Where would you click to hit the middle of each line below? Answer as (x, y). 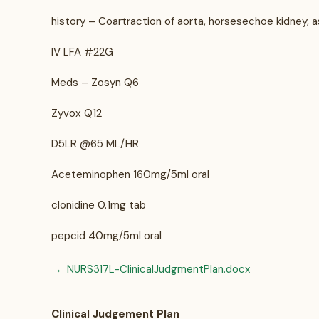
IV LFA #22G (84, 52)
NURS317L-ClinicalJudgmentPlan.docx (158, 269)
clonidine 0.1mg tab (99, 205)
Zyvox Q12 (77, 113)
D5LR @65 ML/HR (95, 144)
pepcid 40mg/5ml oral (106, 236)
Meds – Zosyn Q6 (95, 83)
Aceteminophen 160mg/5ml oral (130, 174)
